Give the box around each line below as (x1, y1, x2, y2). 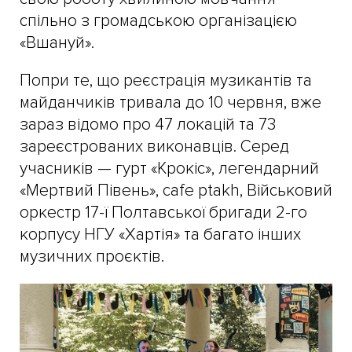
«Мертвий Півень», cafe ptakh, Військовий (20, 180, 332, 200)
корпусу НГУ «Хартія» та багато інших (20, 224, 301, 244)
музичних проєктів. (20, 246, 164, 266)
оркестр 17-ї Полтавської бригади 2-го (20, 202, 307, 222)
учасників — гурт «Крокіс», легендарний (20, 158, 319, 178)
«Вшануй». (20, 32, 94, 53)
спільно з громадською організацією (20, 10, 297, 31)
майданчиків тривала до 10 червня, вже (20, 92, 321, 112)
